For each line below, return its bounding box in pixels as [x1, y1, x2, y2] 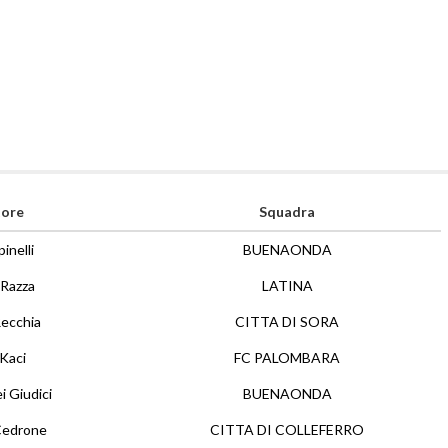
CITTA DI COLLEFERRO [210, 421, 364, 438]
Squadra [259, 203, 315, 220]
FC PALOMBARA [234, 349, 340, 366]
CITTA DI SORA [235, 313, 339, 330]
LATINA [261, 277, 313, 294]
